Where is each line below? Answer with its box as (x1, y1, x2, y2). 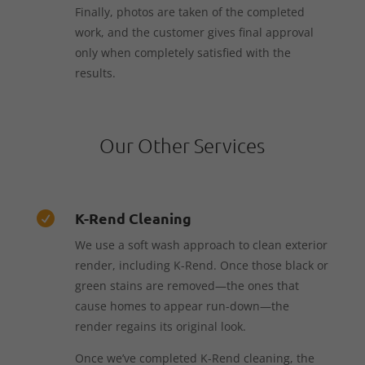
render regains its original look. (74, 318, 246, 334)
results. (74, 64, 116, 81)
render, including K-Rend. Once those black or (74, 257, 328, 273)
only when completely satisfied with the (74, 44, 291, 60)
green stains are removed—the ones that (74, 277, 299, 293)
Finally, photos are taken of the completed (74, 3, 305, 20)
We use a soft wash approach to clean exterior (74, 236, 328, 253)
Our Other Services (99, 132, 266, 157)
